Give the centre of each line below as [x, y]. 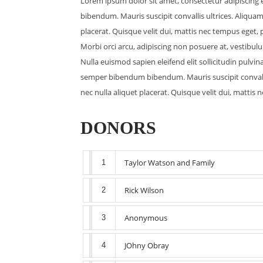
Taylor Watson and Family [170, 163]
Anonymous [146, 218]
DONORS [118, 128]
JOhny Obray [147, 245]
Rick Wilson [144, 190]
